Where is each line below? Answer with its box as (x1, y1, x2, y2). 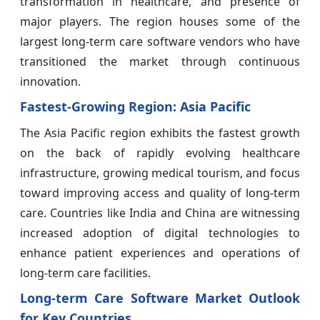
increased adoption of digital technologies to (20, 224, 300, 241)
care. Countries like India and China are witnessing (20, 204, 300, 221)
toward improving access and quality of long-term (20, 184, 300, 201)
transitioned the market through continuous (20, 53, 300, 69)
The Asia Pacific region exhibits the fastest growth (20, 124, 300, 141)
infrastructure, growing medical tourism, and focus (20, 164, 300, 181)
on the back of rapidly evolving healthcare (20, 144, 300, 161)
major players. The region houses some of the (20, 13, 300, 29)
